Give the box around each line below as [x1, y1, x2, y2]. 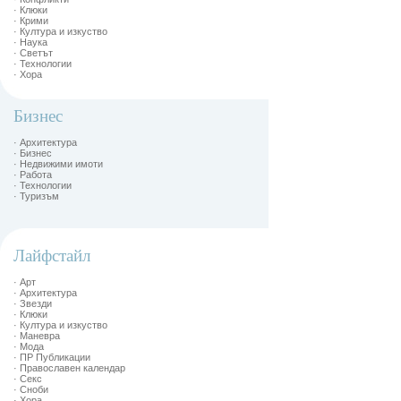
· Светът [13, 47, 53, 58]
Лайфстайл [13, 246, 90, 265]
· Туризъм [13, 191, 59, 201]
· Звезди [13, 298, 52, 309]
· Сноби [13, 384, 48, 395]
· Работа [13, 169, 52, 180]
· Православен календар [13, 363, 125, 373]
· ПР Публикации [13, 352, 90, 363]
